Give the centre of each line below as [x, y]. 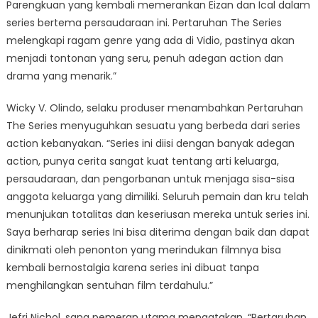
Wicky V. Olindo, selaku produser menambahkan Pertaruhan [154, 108]
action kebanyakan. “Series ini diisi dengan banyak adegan [150, 143]
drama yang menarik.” [61, 76]
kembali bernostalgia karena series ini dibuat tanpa [132, 267]
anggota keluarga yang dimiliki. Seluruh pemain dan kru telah [157, 196]
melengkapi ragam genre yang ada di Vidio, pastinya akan [150, 40]
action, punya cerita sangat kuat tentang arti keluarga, [142, 161]
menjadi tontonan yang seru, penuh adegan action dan [144, 58]
